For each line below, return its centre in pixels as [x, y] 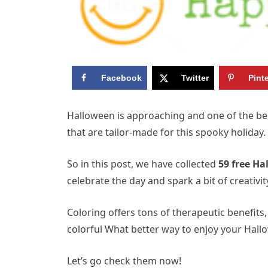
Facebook [121, 78]
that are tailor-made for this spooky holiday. [166, 133]
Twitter [195, 78]
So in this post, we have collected [143, 164]
